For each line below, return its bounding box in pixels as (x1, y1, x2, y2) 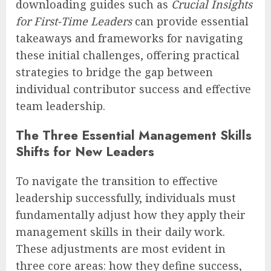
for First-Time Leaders (16, 14, 132, 29)
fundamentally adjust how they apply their (16, 207, 246, 223)
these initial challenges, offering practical (16, 48, 240, 63)
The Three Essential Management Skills (16, 126, 252, 145)
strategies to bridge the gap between (16, 65, 213, 80)
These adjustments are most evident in (16, 241, 226, 256)
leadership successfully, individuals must (16, 191, 236, 206)
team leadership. (16, 99, 105, 114)
